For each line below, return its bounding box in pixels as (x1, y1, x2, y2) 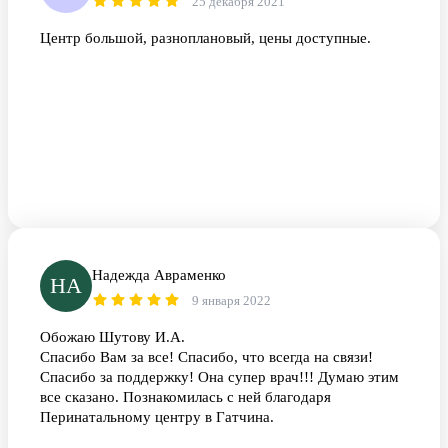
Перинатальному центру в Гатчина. (40, 409, 274, 426)
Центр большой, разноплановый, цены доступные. (40, 30, 371, 47)
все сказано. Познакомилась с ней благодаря (40, 389, 331, 406)
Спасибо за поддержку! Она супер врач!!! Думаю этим (40, 369, 399, 386)
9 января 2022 (192, 293, 271, 309)
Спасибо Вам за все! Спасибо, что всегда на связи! (40, 349, 373, 366)
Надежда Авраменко (92, 267, 226, 284)
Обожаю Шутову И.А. (40, 329, 185, 346)
